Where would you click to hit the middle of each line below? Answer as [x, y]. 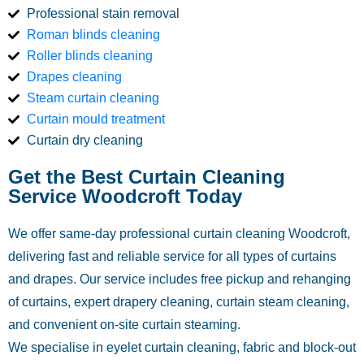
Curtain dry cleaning [84, 140]
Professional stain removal [103, 13]
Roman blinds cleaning [93, 35]
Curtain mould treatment [95, 119]
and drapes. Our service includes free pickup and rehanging [180, 279]
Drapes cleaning [74, 77]
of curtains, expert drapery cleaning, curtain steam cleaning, [179, 302]
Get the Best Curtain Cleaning [147, 177]
